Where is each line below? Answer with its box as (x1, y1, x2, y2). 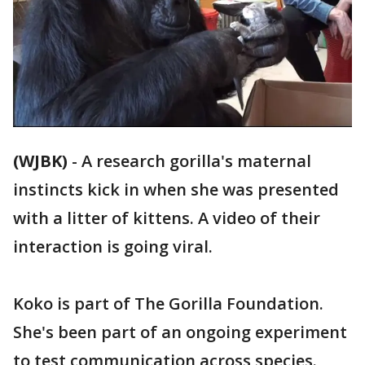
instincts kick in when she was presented (13, 178, 339, 201)
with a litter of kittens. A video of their (13, 207, 320, 230)
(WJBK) (13, 150, 68, 173)
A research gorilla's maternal (81, 150, 311, 173)
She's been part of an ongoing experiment (13, 321, 347, 344)
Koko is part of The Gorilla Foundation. (13, 292, 323, 315)
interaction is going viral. (13, 235, 217, 258)
